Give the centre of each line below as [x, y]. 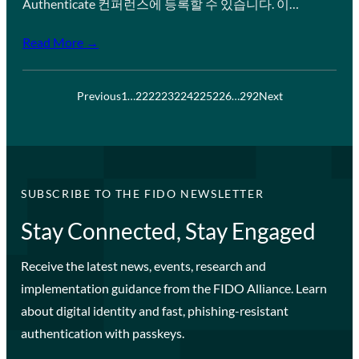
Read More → [61, 42]
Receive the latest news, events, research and [143, 265]
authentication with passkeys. [102, 333]
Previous [99, 95]
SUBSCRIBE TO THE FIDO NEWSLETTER [142, 193]
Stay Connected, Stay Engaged [168, 230]
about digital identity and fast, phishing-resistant [154, 310]
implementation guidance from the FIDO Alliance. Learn [173, 288]
